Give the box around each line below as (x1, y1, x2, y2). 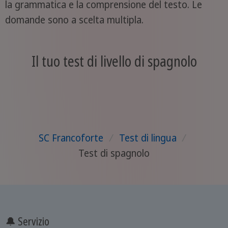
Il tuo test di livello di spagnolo (31, 51, 197, 71)
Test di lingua (119, 131, 177, 145)
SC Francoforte (38, 131, 103, 145)
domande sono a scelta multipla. (5, 13, 144, 26)
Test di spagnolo (78, 146, 150, 160)
